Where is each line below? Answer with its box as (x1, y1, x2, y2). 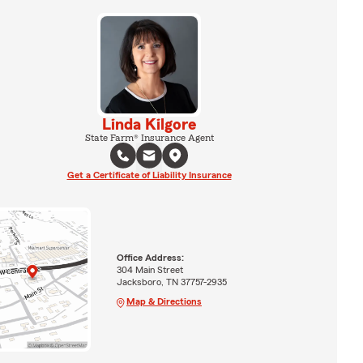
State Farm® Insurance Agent (84, 133, 214, 143)
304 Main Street (116, 264, 183, 275)
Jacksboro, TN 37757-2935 (116, 276, 227, 287)
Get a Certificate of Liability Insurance (66, 170, 232, 180)
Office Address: (116, 252, 184, 263)
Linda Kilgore (102, 117, 196, 133)
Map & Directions (126, 296, 202, 306)
